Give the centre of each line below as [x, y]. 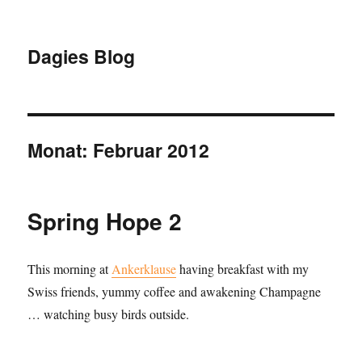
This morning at [70, 269]
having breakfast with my [243, 269]
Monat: [61, 150]
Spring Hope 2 [105, 221]
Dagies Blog [82, 56]
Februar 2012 [152, 150]
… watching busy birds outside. [109, 314]
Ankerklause [144, 269]
